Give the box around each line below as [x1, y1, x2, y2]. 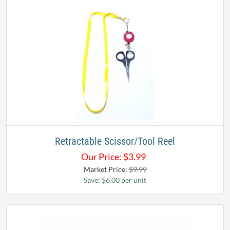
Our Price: [81, 150, 122, 162]
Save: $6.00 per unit [84, 175, 146, 184]
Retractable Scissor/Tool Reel [55, 135, 175, 147]
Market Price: [83, 164, 129, 174]
